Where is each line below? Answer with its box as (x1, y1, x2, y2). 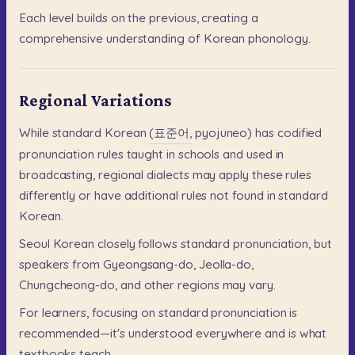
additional (124, 188, 178, 203)
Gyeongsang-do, (102, 257, 196, 273)
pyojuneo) (194, 125, 253, 140)
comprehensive (19, 31, 104, 46)
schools (177, 147, 220, 162)
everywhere (195, 326, 262, 342)
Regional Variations (19, 91, 171, 110)
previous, (149, 10, 199, 25)
